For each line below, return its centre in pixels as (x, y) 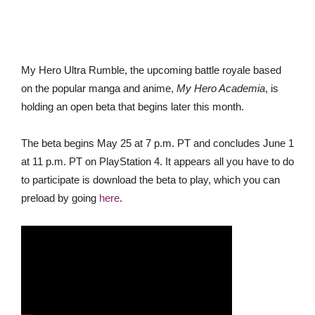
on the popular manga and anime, (99, 88)
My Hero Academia (221, 88)
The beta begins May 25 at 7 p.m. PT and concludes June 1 (157, 143)
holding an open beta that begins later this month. (133, 107)
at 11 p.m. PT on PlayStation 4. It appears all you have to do (157, 161)
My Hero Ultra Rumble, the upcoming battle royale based (151, 70)
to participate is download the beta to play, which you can (150, 180)
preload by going (60, 198)
